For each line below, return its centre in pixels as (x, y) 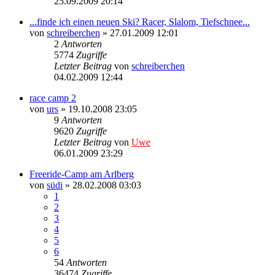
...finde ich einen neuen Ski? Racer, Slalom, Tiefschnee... (140, 21)
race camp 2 (53, 98)
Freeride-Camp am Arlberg (82, 174)
